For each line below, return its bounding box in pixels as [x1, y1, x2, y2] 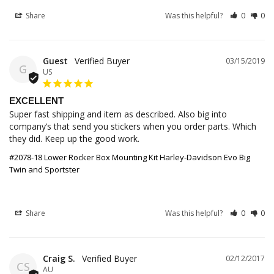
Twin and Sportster [9, 164, 80, 176]
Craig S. [43, 253, 75, 265]
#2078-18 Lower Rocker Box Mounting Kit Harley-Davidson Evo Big [9, 152, 250, 163]
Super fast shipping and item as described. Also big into [9, 108, 227, 120]
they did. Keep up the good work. [9, 133, 139, 145]
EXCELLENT [9, 95, 64, 106]
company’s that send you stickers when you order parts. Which [9, 120, 256, 133]
